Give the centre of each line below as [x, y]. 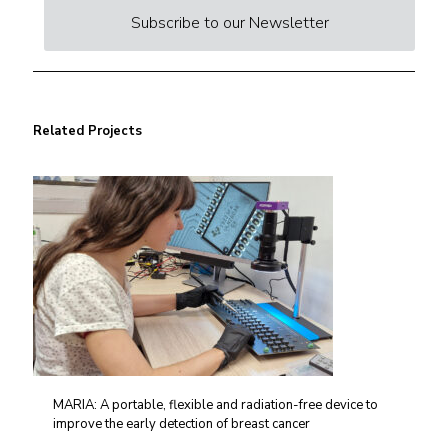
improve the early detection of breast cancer [181, 424]
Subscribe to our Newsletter [229, 23]
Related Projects [87, 131]
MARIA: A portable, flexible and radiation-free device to [215, 405]
